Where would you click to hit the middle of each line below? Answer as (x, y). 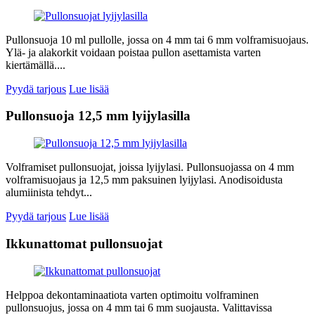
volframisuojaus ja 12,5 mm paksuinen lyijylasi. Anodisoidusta (144, 180)
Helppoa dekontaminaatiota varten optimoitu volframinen (132, 295)
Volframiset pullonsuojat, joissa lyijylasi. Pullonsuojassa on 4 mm (150, 167)
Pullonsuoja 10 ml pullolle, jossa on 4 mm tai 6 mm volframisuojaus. (157, 39)
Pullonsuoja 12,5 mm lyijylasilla (98, 116)
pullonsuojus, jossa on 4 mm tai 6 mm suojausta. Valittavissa (139, 307)
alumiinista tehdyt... (49, 193)
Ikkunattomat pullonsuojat (84, 243)
